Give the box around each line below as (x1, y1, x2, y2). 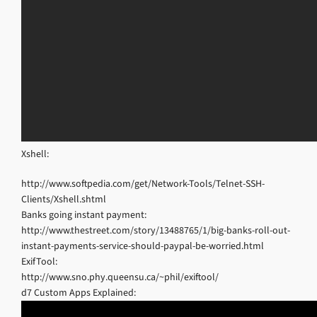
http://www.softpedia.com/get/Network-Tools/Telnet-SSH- (21, 177, 265, 190)
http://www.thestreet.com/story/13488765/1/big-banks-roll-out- (21, 224, 290, 237)
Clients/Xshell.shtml (21, 192, 106, 206)
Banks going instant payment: (21, 208, 146, 221)
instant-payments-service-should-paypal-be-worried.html (21, 239, 264, 253)
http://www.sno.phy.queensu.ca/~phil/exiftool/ (21, 270, 219, 284)
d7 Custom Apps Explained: (21, 286, 136, 299)
